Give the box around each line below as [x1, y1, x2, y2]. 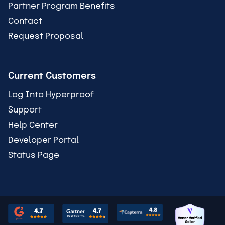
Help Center [8, 121, 58, 130]
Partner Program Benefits [8, 2, 115, 11]
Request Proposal [8, 32, 83, 41]
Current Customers [8, 71, 96, 81]
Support [8, 105, 42, 115]
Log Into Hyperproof [8, 90, 94, 99]
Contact [8, 17, 42, 26]
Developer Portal [8, 136, 79, 145]
